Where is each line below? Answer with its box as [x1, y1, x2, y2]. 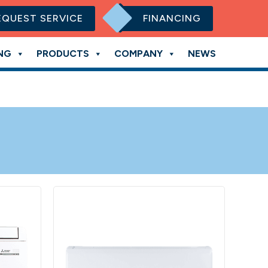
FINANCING [143, 13, 201, 24]
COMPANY [114, 48, 163, 59]
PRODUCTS [36, 48, 89, 59]
